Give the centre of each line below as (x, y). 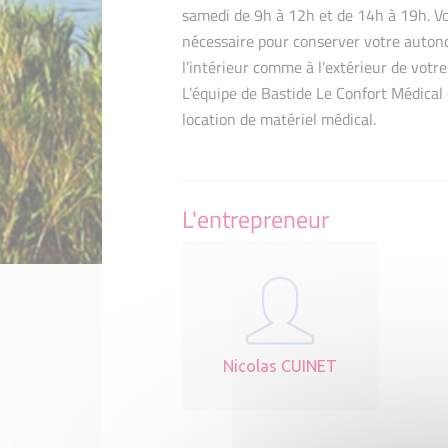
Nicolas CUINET (280, 366)
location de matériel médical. (279, 119)
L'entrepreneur (255, 219)
